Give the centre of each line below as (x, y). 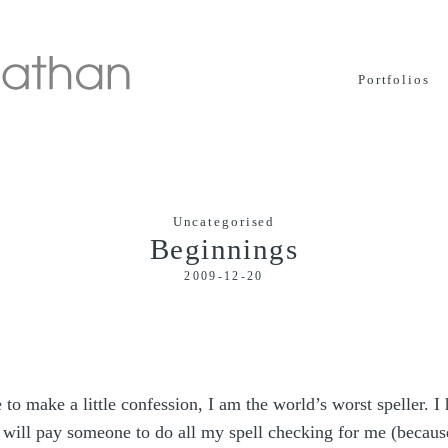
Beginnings (224, 249)
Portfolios (393, 80)
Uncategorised (224, 222)
